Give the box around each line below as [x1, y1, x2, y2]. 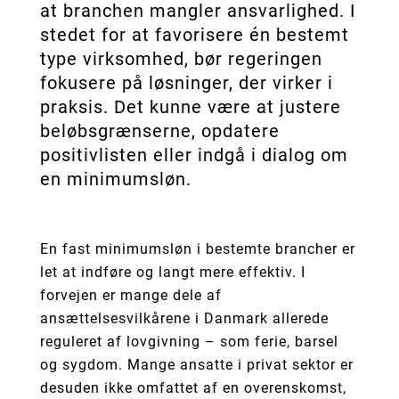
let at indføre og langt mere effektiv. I [39, 263, 305, 281]
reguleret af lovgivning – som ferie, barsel [39, 332, 338, 350]
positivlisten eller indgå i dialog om [39, 143, 348, 166]
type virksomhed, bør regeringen [39, 47, 322, 69]
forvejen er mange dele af [39, 286, 222, 304]
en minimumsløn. [39, 167, 191, 190]
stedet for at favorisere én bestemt [39, 23, 349, 45]
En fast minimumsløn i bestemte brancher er [39, 240, 355, 257]
